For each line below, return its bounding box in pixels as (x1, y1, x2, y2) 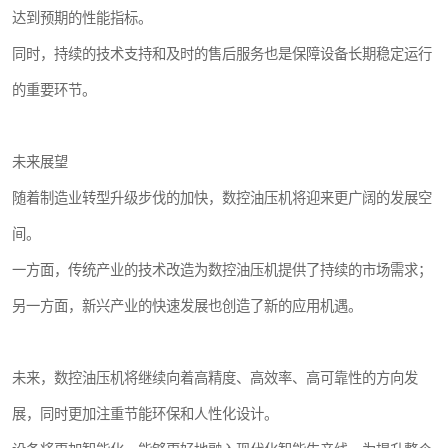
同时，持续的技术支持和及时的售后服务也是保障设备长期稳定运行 (12, 46, 432, 62)
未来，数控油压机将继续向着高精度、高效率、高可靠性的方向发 (12, 370, 418, 386)
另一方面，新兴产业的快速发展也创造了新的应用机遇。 (12, 298, 362, 314)
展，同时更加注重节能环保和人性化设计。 (12, 406, 278, 422)
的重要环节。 (12, 82, 96, 98)
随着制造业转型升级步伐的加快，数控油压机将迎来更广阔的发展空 (12, 190, 432, 206)
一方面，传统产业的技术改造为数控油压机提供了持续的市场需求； (12, 262, 432, 278)
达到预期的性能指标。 (12, 10, 152, 26)
